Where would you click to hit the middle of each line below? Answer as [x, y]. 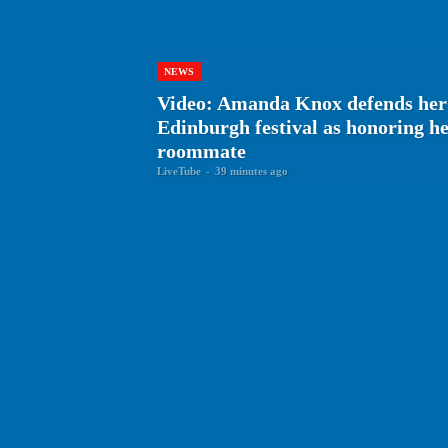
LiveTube [179, 171]
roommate [201, 151]
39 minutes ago [251, 171]
